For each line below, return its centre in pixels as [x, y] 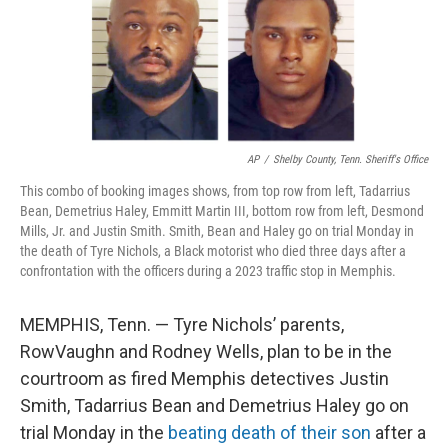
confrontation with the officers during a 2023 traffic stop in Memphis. [208, 271]
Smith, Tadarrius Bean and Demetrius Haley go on [214, 406]
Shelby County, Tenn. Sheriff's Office [350, 160]
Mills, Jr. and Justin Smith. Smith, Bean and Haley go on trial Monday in [217, 231]
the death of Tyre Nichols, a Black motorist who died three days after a [213, 251]
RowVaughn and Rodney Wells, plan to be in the [206, 352]
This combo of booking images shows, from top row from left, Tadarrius [215, 191]
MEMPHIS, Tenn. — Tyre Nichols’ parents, [182, 325]
